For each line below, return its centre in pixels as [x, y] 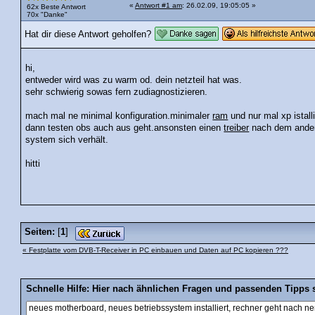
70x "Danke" [47, 15]
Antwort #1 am [159, 6]
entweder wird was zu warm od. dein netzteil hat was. [134, 80]
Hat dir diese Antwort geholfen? [88, 34]
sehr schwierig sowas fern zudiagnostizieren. [117, 92]
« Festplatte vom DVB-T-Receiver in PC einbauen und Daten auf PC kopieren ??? [155, 250]
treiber [237, 128]
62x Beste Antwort [56, 7]
